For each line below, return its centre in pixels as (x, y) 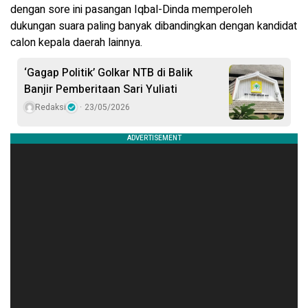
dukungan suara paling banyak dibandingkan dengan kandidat (154, 26)
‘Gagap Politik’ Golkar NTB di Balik (108, 73)
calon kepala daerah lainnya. (76, 43)
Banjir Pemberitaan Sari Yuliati (101, 90)
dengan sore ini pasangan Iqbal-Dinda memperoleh (131, 10)
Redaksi (51, 108)
